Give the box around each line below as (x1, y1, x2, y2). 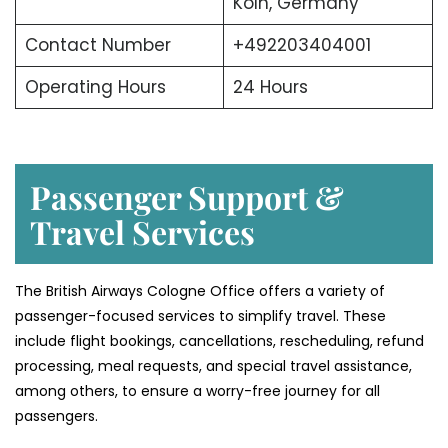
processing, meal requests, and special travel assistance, (15, 356, 412, 377)
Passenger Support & (30, 175, 344, 219)
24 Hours (232, 74, 308, 99)
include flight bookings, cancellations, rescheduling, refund (15, 331, 424, 352)
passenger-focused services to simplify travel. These (15, 306, 386, 327)
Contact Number (24, 32, 171, 57)
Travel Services (30, 210, 255, 254)
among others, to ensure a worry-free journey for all (15, 381, 380, 402)
